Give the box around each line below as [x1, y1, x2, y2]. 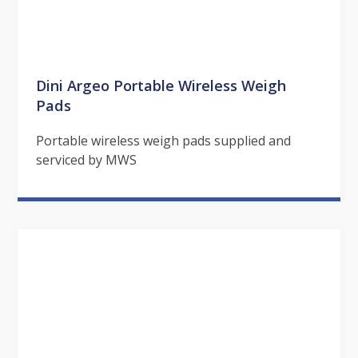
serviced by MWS [35, 151, 137, 169]
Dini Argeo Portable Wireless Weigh [35, 75, 286, 96]
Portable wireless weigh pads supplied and [35, 132, 291, 150]
